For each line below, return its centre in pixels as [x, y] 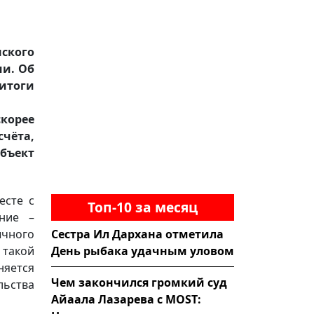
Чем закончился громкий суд [139, 282]
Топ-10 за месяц [143, 207]
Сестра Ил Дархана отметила [137, 234]
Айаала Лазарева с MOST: [126, 299]
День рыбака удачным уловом [143, 251]
